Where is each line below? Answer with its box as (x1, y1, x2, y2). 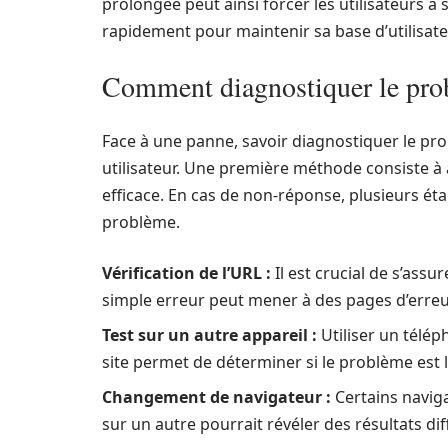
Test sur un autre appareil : (102, 324, 317, 346)
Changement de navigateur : (102, 386, 331, 408)
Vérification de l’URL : (102, 262, 271, 284)
